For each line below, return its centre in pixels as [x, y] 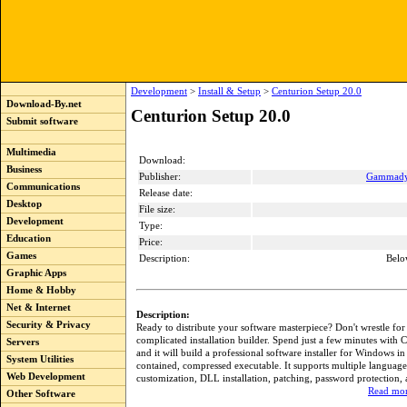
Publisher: [160, 177]
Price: [151, 242]
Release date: [166, 193]
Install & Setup [229, 91]
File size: [157, 209]
